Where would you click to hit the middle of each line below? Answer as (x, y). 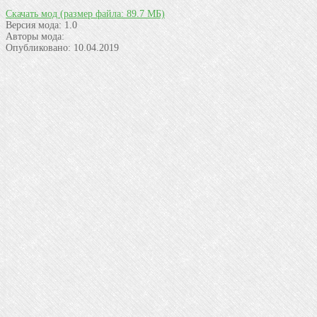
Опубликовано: (38, 47)
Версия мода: (34, 25)
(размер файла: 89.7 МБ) (113, 13)
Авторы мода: (35, 36)
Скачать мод (33, 13)
